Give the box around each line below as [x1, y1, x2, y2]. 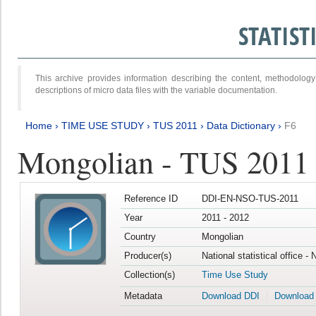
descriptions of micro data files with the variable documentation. [35, 85, 277, 95]
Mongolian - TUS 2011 [18, 140, 309, 182]
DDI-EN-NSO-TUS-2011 [201, 193, 298, 205]
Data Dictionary [207, 119, 275, 131]
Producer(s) [123, 250, 171, 262]
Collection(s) [123, 269, 175, 281]
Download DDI [201, 291, 260, 302]
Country [123, 231, 156, 243]
